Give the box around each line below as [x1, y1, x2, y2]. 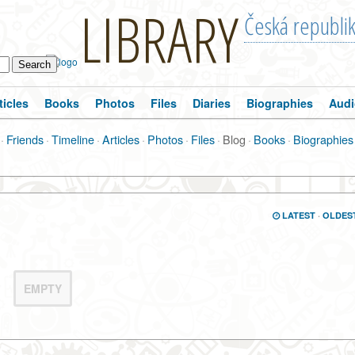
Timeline [51, 131, 94, 147]
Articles [101, 131, 139, 147]
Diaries [193, 95, 231, 111]
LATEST [279, 209, 315, 221]
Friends [6, 131, 44, 147]
